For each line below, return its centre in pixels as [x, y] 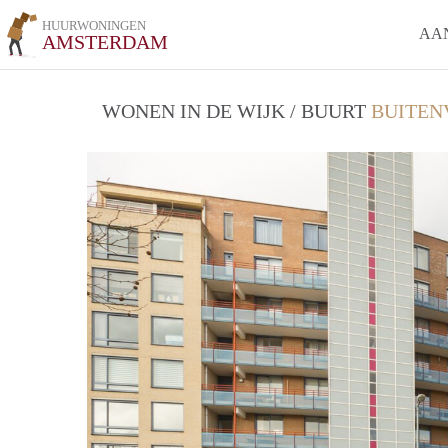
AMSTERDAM [105, 42]
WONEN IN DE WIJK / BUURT [236, 111]
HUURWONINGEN [94, 25]
